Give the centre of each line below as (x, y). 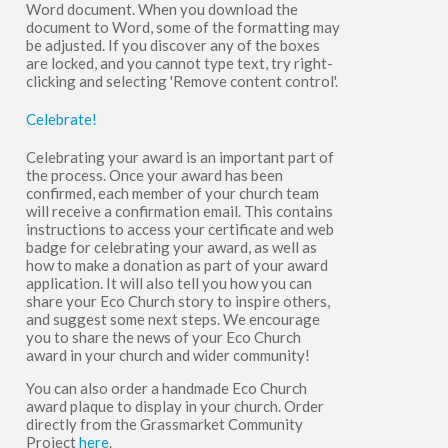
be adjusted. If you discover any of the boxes (172, 44)
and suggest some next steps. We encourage (172, 318)
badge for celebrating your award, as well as (171, 246)
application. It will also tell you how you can (168, 282)
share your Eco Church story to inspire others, (177, 300)
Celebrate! (61, 118)
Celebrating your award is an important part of (179, 156)
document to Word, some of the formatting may (182, 26)
